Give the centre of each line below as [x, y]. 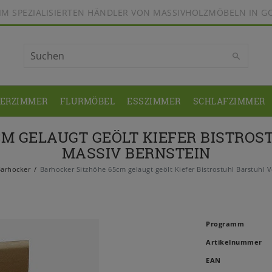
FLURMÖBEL [87, 101]
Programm [225, 224]
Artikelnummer [234, 242]
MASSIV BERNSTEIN [136, 153]
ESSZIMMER [154, 101]
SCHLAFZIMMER [229, 101]
